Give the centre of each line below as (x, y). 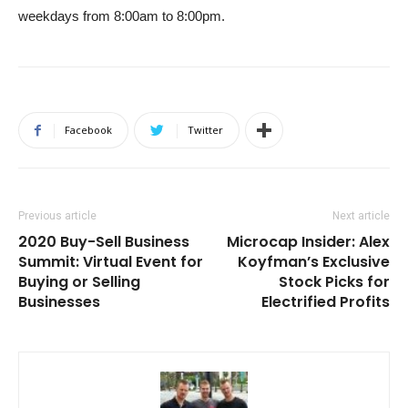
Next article (361, 216)
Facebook (88, 130)
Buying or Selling (79, 282)
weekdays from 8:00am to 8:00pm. (122, 16)
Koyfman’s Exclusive (314, 262)
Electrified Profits (326, 302)
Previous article (57, 216)
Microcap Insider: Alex (308, 242)
